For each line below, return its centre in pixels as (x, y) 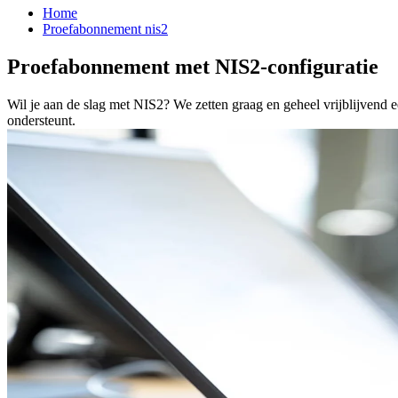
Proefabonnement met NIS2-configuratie (193, 66)
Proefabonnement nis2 (105, 29)
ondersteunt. (41, 120)
